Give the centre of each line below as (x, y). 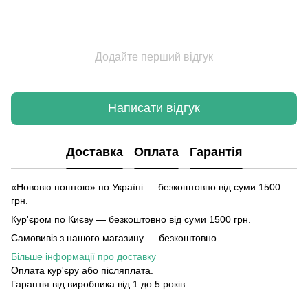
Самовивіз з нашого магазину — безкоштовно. (115, 238)
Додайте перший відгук (154, 56)
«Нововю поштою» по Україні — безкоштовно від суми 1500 (146, 187)
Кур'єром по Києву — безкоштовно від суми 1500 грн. (131, 219)
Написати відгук (154, 108)
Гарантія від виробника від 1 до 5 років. (99, 284)
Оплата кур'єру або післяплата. (82, 270)
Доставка (94, 152)
